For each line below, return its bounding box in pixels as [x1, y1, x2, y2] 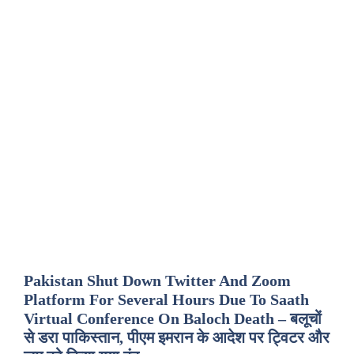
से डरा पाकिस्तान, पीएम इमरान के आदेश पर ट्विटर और [24, 329, 330, 346]
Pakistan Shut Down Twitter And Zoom [24, 272, 291, 289]
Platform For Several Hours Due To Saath [24, 291, 309, 308]
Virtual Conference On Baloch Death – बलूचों [24, 310, 322, 327]
